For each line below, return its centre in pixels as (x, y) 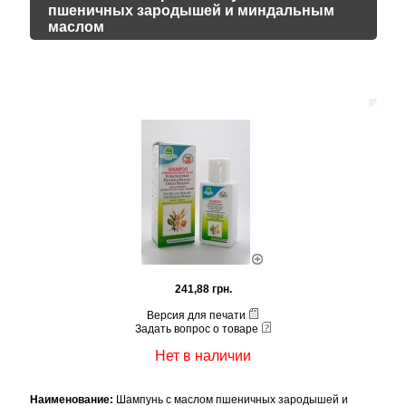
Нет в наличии (203, 356)
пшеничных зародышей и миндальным (191, 10)
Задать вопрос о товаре (198, 329)
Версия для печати (198, 315)
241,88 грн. (203, 289)
